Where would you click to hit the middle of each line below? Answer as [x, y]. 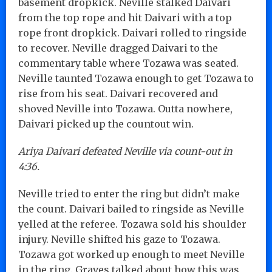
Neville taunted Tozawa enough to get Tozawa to [136, 78]
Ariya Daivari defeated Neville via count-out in [125, 151]
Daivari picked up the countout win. [106, 124]
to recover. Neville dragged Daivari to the [118, 48]
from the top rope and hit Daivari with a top [125, 17]
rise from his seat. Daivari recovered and [118, 93]
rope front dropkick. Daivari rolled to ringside [132, 32]
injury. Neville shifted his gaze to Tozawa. [119, 239]
